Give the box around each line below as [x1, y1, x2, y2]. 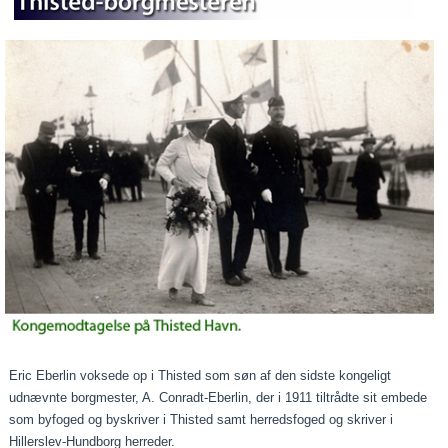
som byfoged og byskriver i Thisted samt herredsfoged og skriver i [9, 412, 394, 428]
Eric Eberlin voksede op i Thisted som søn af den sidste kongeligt [9, 368, 392, 384]
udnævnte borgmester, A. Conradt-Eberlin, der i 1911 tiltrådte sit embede [9, 390, 428, 406]
